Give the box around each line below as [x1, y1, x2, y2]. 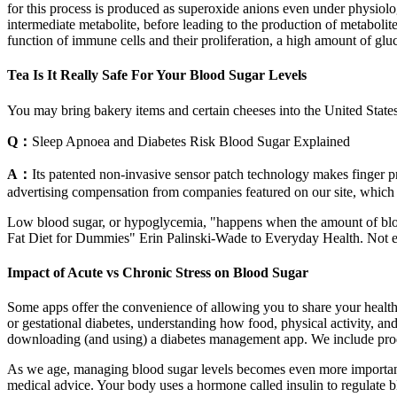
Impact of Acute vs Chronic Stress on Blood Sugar [7, 264, 308, 280]
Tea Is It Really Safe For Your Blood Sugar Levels [7, 67, 307, 83]
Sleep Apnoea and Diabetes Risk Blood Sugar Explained [32, 133, 350, 149]
